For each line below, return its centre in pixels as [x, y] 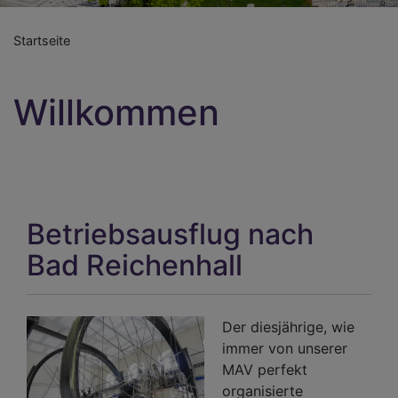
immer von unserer [285, 348]
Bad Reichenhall [135, 265]
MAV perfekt [265, 370]
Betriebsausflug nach [170, 234]
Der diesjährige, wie [288, 327]
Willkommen [116, 112]
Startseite [42, 40]
